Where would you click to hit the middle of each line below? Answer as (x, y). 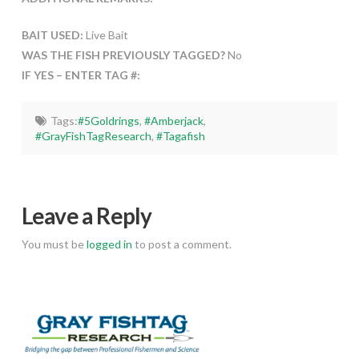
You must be (54, 244)
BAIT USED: (52, 35)
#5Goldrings (108, 121)
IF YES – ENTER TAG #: (81, 75)
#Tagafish (181, 136)
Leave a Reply (87, 215)
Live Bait (105, 35)
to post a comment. (182, 244)
